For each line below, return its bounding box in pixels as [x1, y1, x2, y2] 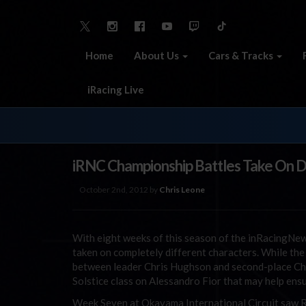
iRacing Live [85, 83, 144, 96]
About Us [134, 48, 181, 61]
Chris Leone [159, 184, 205, 195]
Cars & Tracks [208, 48, 275, 61]
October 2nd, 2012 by [79, 184, 159, 195]
